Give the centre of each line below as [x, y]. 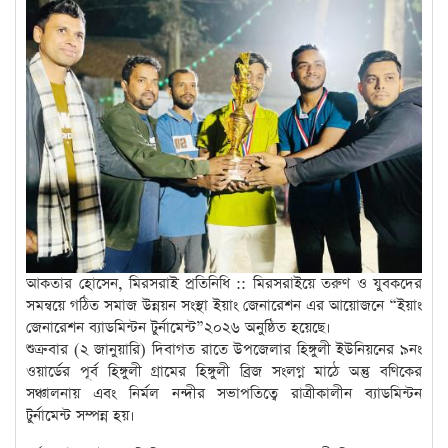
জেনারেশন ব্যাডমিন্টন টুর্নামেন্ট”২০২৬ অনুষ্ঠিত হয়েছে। [178, 328]
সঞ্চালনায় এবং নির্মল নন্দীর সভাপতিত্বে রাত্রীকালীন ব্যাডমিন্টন [224, 394]
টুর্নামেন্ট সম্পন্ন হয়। [80, 416]
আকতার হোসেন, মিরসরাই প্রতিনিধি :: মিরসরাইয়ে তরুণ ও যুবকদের [224, 284]
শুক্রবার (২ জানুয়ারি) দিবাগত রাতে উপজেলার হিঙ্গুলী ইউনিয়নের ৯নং [224, 350]
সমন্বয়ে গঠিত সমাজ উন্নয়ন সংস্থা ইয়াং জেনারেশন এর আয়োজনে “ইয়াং [224, 306]
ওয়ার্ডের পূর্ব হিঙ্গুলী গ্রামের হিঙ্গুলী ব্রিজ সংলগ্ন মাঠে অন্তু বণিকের [224, 372]
